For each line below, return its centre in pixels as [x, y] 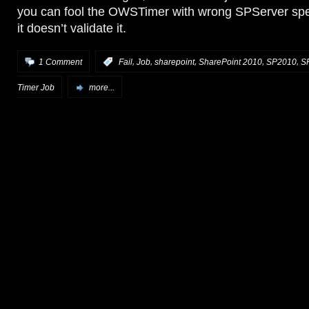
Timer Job [36, 87]
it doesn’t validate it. [72, 28]
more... [102, 87]
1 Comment [60, 62]
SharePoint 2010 [230, 62]
